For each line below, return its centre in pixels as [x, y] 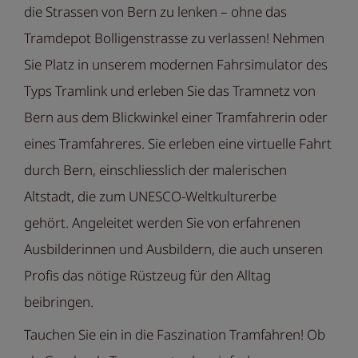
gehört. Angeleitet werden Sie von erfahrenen [162, 223]
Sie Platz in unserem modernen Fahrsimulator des [176, 65]
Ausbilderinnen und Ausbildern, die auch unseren [173, 249]
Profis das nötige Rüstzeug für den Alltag [147, 276]
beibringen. [59, 302]
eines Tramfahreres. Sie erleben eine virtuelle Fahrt [178, 144]
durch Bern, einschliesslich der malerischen [155, 170]
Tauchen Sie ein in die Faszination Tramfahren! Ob [175, 335]
